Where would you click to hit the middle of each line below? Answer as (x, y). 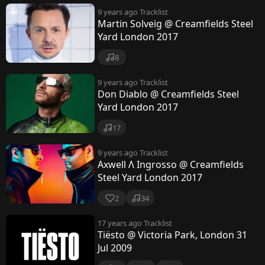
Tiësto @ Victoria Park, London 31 (172, 235)
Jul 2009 (115, 248)
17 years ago (120, 223)
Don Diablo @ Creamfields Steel (168, 94)
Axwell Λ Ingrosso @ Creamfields (171, 164)
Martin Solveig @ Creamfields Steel (175, 24)
